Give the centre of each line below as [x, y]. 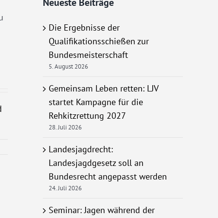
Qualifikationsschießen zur [99, 41]
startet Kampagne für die [96, 102]
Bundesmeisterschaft [88, 55]
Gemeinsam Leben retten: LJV [103, 89]
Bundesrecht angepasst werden [108, 177]
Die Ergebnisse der [84, 28]
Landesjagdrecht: [81, 149]
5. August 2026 [68, 67]
